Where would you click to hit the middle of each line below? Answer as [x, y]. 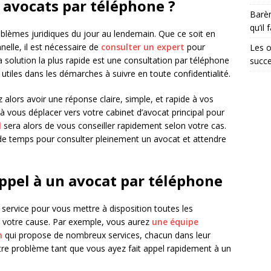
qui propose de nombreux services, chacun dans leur [106, 235]
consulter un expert [144, 47]
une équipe [175, 222]
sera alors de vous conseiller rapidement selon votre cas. [114, 126]
